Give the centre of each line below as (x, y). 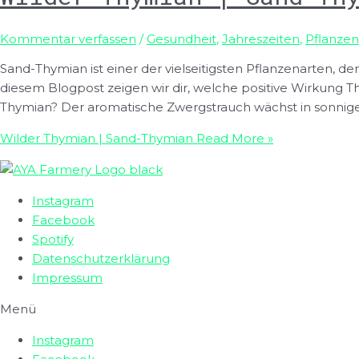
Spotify (53, 239)
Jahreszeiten (261, 38)
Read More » (233, 138)
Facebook (63, 220)
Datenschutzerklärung (101, 258)
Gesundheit (182, 38)
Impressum (67, 277)
